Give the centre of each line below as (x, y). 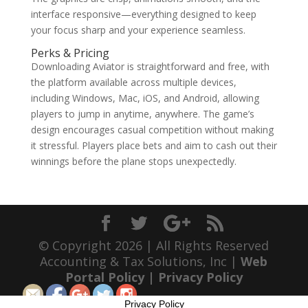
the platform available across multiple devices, (133, 82)
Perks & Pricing (70, 53)
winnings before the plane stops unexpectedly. (133, 161)
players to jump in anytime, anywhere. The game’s (142, 114)
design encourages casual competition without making (152, 130)
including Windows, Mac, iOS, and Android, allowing (145, 98)
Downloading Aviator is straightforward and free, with (150, 66)
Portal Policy (104, 277)
